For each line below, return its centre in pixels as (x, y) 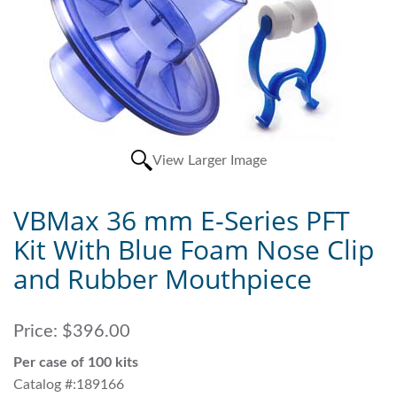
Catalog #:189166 (69, 385)
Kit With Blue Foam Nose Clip (194, 250)
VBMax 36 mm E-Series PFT (182, 221)
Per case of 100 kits (76, 363)
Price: (35, 332)
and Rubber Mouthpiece (163, 279)
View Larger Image (209, 161)
